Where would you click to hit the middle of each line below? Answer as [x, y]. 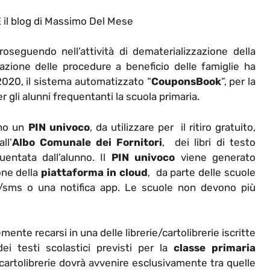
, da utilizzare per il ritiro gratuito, [172, 127]
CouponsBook [186, 82]
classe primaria [215, 248]
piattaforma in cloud [94, 172]
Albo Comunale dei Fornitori [87, 142]
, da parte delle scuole [202, 172]
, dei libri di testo [209, 142]
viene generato [215, 157]
